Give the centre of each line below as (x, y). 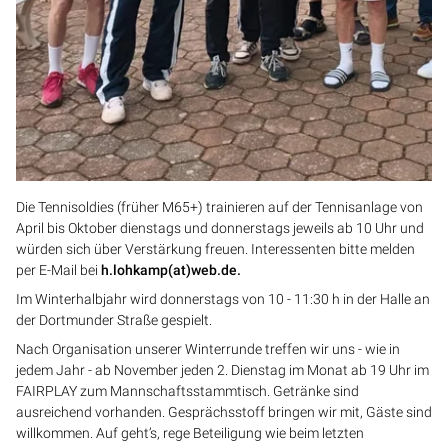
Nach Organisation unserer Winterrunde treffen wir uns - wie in (208, 348)
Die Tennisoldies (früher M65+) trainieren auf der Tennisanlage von (219, 206)
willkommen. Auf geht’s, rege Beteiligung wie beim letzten (190, 432)
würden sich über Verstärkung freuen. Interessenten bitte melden (215, 248)
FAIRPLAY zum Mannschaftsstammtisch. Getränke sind (187, 390)
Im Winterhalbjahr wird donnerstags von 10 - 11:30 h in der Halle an (223, 298)
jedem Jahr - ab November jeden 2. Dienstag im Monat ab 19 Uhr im (222, 369)
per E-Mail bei (58, 269)
